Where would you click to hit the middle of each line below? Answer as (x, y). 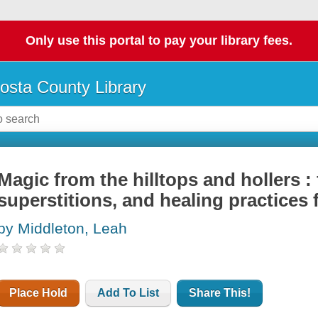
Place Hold (39, 293)
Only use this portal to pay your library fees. (159, 41)
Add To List (128, 293)
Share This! (220, 293)
